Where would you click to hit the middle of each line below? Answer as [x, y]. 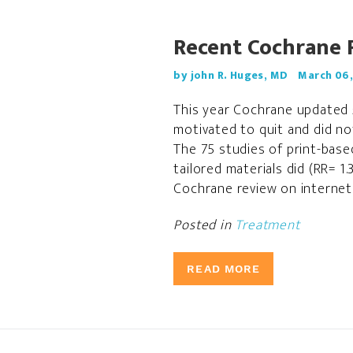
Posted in [204, 225]
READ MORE [224, 269]
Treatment [268, 225]
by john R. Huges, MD [231, 75]
